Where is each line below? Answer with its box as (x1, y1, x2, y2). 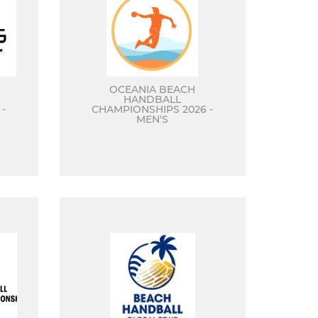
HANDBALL (124, 93, 182, 106)
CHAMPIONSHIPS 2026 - (92, 103, 214, 116)
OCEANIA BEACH (109, 83, 196, 96)
